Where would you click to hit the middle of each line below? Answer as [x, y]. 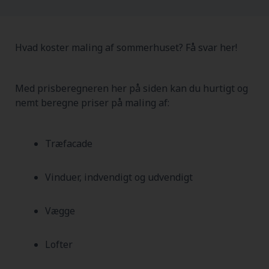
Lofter [59, 244]
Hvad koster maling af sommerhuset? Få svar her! [126, 47]
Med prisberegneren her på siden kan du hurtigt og [131, 88]
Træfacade [68, 144]
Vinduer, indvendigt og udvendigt [119, 177]
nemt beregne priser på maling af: [92, 103]
